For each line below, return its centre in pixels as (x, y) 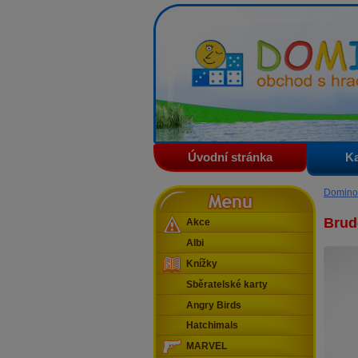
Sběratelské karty (227, 284)
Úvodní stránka (230, 157)
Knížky (202, 264)
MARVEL (207, 346)
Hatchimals (212, 326)
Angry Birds (214, 305)
